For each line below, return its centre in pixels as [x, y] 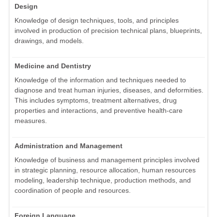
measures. [31, 121]
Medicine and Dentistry [53, 66]
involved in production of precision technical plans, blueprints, [108, 31]
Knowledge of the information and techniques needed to [100, 80]
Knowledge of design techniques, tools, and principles [97, 21]
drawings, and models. [49, 41]
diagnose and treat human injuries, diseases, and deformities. [109, 90]
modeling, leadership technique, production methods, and [103, 180]
